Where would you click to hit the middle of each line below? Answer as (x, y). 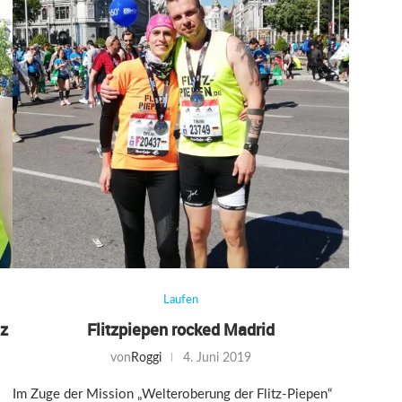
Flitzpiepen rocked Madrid (180, 329)
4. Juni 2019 (217, 358)
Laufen (180, 300)
